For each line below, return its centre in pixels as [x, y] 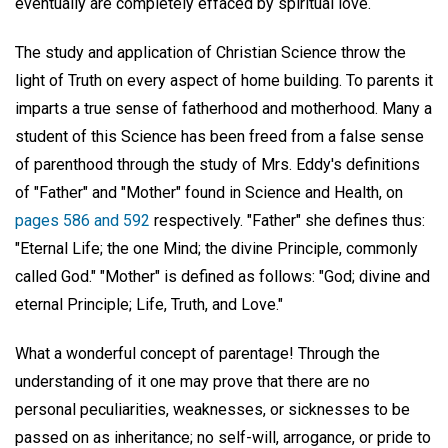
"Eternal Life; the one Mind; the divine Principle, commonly [216, 248]
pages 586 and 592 [82, 220]
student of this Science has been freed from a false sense [219, 136]
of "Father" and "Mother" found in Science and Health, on [209, 192]
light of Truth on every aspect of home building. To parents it [224, 80]
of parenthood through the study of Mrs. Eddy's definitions [217, 164]
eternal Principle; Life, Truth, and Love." [149, 304]
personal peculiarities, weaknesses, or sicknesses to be [212, 409]
